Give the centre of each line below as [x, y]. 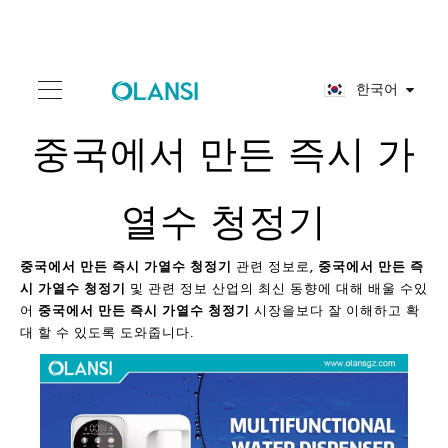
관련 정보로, [275, 266]
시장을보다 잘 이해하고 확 [335, 310]
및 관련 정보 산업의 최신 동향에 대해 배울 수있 [277, 288]
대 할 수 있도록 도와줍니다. [107, 332]
